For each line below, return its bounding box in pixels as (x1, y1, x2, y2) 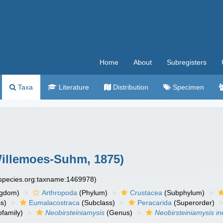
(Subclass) (80, 199, 115, 207)
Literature (57, 83, 89, 91)
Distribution (111, 83, 148, 91)
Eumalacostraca (29, 199, 80, 207)
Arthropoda (42, 189, 78, 197)
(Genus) (105, 209, 133, 217)
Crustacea (130, 189, 163, 197)
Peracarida (137, 199, 172, 207)
